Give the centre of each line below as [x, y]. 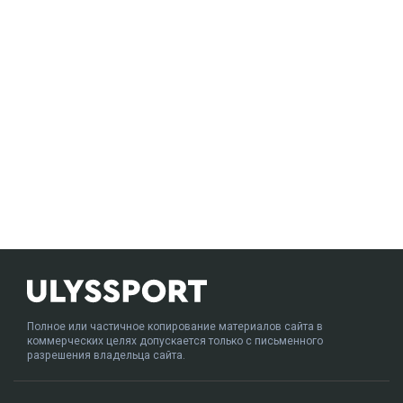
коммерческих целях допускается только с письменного [175, 340]
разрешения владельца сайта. [106, 355]
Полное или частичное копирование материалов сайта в [175, 326]
